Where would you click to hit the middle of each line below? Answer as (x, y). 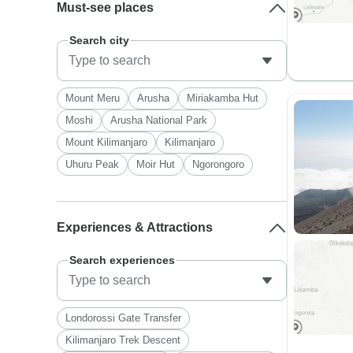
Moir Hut (156, 164)
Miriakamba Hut (223, 98)
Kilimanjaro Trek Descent (123, 340)
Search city (100, 40)
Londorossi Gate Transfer (124, 318)
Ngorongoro (219, 164)
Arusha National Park (159, 120)
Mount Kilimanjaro (107, 142)
